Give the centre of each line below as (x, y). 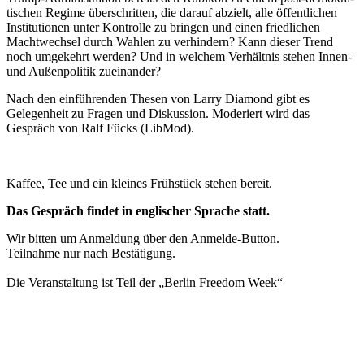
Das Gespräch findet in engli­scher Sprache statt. (138, 210)
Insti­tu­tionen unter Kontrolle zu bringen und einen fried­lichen (163, 27)
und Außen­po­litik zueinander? (84, 71)
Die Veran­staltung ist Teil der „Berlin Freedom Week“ (145, 282)
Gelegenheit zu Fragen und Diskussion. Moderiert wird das (158, 113)
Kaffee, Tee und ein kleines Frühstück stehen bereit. (139, 183)
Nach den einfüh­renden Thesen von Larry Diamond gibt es (158, 98)
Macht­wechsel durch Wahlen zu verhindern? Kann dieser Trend (170, 41)
